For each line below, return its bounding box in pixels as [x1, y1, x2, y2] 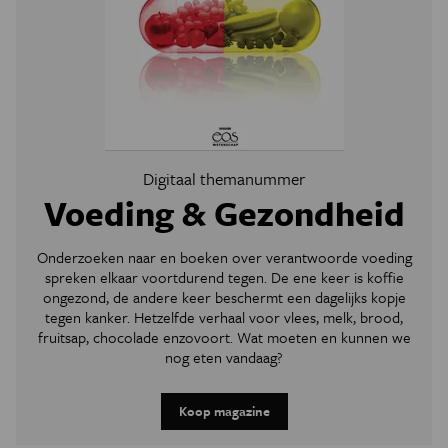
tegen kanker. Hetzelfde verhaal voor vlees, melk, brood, [45, 305, 403, 328]
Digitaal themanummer [143, 165, 305, 191]
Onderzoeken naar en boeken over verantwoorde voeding [36, 245, 412, 268]
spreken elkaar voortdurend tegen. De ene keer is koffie [44, 265, 404, 288]
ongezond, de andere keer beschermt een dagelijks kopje [42, 285, 406, 308]
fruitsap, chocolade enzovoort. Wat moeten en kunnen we [37, 325, 411, 348]
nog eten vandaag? [165, 345, 283, 368]
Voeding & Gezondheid [43, 188, 405, 237]
